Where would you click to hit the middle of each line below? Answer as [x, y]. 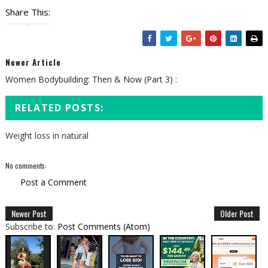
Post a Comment [53, 182]
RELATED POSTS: [59, 107]
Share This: [28, 12]
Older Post [237, 213]
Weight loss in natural [47, 135]
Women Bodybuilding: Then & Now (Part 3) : [91, 79]
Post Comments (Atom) [103, 226]
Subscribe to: [31, 226]
